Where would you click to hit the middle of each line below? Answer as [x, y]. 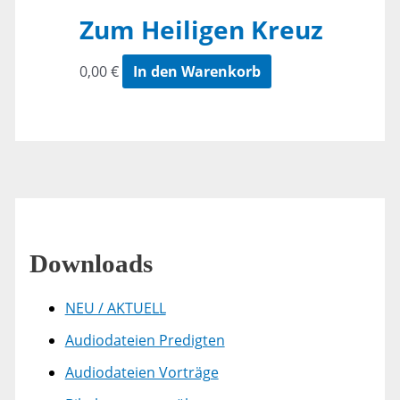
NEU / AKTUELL [115, 308]
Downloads [91, 264]
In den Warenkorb [196, 72]
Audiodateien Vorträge [142, 373]
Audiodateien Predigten [145, 341]
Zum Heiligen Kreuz [201, 30]
